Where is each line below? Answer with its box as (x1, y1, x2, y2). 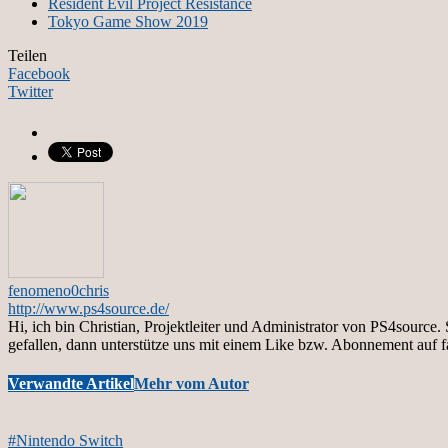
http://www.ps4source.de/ (8, 299, 169, 317)
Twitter (8, 82, 53, 100)
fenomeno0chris (8, 281, 109, 299)
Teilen (8, 46, 47, 64)
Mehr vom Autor (134, 375, 249, 393)
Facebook (8, 64, 70, 82)
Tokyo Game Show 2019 (48, 12, 208, 30)
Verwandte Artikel (8, 375, 134, 393)
